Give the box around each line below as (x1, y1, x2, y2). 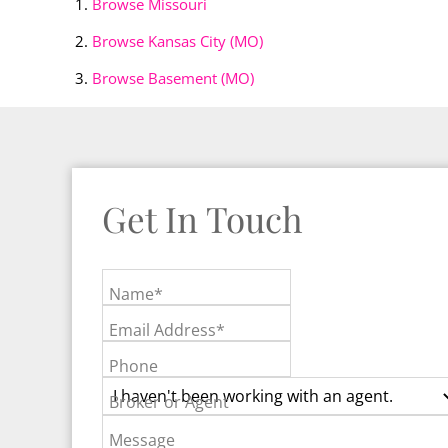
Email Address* (109, 319, 225, 342)
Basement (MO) (148, 68, 254, 89)
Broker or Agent (109, 391, 229, 414)
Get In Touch (102, 195, 303, 243)
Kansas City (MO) (148, 31, 263, 52)
